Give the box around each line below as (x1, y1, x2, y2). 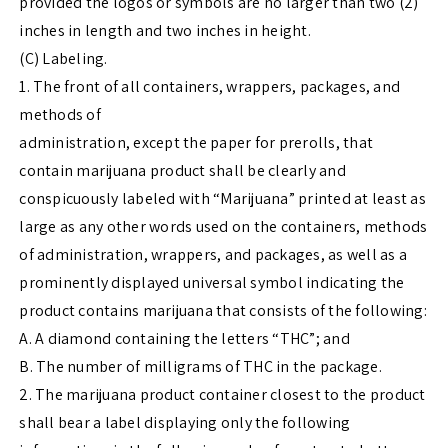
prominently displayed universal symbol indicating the (19, 272, 405, 294)
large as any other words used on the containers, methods (19, 216, 428, 238)
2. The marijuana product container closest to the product (19, 384, 426, 406)
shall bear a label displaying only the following (19, 412, 351, 434)
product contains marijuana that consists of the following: (19, 300, 427, 322)
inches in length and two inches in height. (19, 20, 311, 42)
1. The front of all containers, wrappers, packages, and (19, 76, 401, 98)
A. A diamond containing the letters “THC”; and (19, 328, 350, 350)
